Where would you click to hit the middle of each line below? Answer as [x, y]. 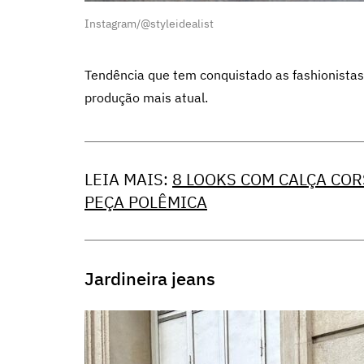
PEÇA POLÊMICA [146, 202]
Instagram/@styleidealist [149, 24]
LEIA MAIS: [128, 179]
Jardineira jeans [150, 278]
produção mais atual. [146, 97]
